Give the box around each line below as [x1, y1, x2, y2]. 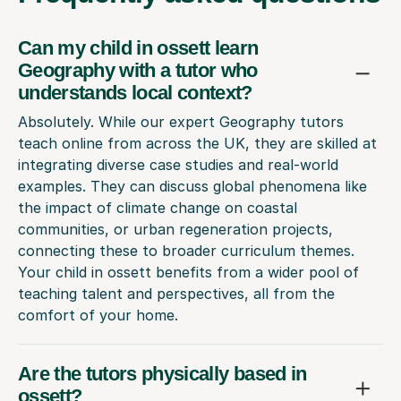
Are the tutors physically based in [18, 362, 307, 385]
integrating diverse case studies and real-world [18, 155, 338, 174]
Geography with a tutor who [18, 58, 258, 81]
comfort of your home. [18, 305, 178, 324]
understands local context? [18, 81, 252, 104]
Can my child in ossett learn [18, 36, 259, 59]
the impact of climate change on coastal [18, 198, 297, 217]
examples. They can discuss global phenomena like [18, 176, 367, 195]
